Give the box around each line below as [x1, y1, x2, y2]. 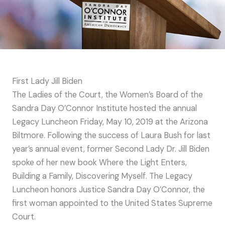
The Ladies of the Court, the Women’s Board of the [12, 89, 203, 100]
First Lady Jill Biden [12, 76, 82, 87]
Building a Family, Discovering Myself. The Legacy [12, 171, 192, 182]
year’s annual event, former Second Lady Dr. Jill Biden [12, 144, 209, 155]
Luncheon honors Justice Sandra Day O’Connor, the [12, 184, 205, 195]
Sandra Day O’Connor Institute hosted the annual [12, 103, 197, 114]
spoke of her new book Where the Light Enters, [12, 157, 187, 168]
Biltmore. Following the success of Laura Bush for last [12, 130, 210, 141]
